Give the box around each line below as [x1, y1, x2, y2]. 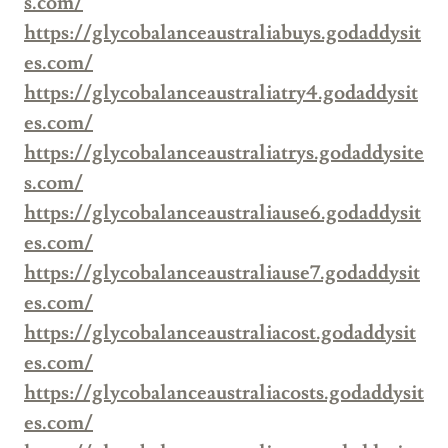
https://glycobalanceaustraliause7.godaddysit [24, 260, 420, 287]
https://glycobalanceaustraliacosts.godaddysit [24, 380, 424, 407]
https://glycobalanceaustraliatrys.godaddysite [24, 140, 424, 167]
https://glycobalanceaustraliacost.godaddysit [24, 320, 416, 347]
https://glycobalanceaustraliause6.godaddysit [24, 200, 421, 227]
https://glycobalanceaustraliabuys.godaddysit [24, 20, 421, 47]
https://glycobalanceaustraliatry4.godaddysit [24, 80, 418, 107]
